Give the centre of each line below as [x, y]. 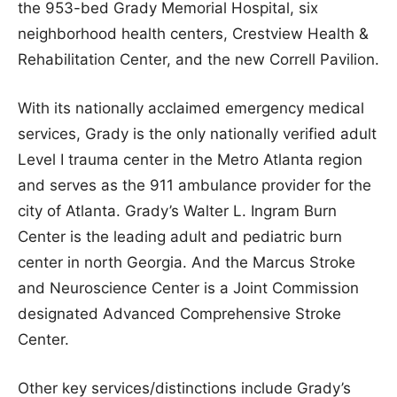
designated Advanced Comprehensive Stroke [179, 313]
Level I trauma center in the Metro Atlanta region [190, 159]
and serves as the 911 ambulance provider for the [195, 185]
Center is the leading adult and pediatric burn [180, 236]
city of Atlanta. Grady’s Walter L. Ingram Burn [177, 210]
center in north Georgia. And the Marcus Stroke [187, 262]
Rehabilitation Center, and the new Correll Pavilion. [198, 59]
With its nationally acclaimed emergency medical [191, 108]
